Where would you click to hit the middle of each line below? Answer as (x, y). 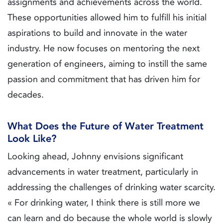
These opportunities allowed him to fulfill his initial (107, 18)
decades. (26, 95)
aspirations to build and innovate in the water (97, 33)
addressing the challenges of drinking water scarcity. (111, 187)
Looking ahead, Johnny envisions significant (95, 157)
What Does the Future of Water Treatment (106, 126)
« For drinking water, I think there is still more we (104, 203)
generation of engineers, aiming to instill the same (107, 64)
